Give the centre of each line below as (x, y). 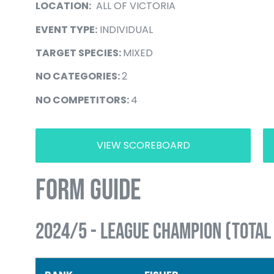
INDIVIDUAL (125, 29)
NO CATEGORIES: (79, 76)
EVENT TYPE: (66, 29)
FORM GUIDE (88, 191)
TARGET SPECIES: (79, 53)
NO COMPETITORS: (83, 100)
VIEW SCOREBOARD (143, 146)
